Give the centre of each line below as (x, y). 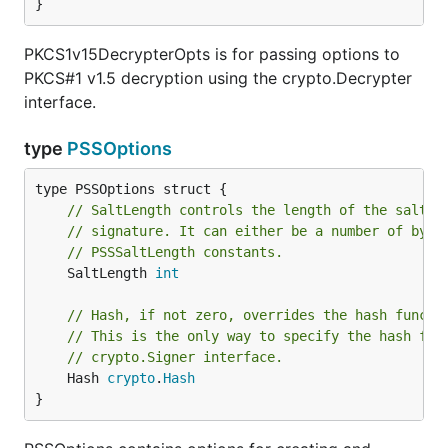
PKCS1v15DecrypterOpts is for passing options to (212, 54)
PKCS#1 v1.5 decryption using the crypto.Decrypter (218, 78)
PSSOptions (119, 148)
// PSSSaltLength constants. (175, 252)
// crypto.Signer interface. (175, 357)
